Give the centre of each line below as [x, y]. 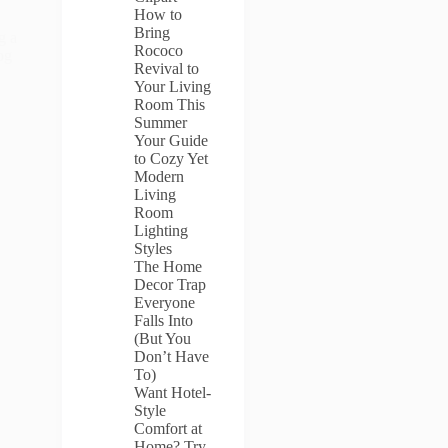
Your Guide [170, 140]
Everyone [164, 302]
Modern [158, 176]
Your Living [172, 86]
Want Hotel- [172, 392]
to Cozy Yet [170, 158]
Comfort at [167, 428]
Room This [169, 104]
